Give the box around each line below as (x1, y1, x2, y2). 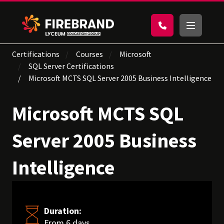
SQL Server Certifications (28, 61, 114, 71)
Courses (76, 49, 103, 59)
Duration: (44, 205, 81, 216)
